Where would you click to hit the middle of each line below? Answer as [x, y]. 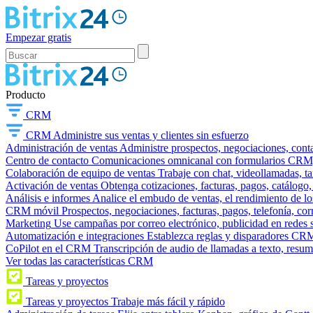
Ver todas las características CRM [79, 261]
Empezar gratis [38, 37]
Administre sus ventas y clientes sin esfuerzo [151, 135]
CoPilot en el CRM [48, 248]
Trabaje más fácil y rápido [168, 301]
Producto [26, 95]
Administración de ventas [61, 148]
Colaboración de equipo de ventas [80, 173]
